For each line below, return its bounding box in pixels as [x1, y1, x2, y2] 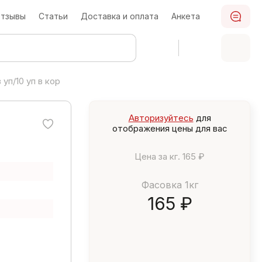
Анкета [171, 11, 200, 21]
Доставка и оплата [81, 11, 158, 21]
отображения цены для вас [112, 123, 227, 134]
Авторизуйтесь [128, 112, 194, 123]
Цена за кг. [135, 151, 180, 162]
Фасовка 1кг [141, 179, 198, 191]
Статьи [39, 11, 68, 21]
